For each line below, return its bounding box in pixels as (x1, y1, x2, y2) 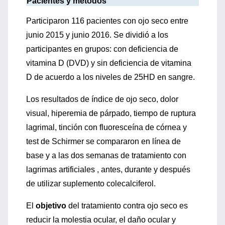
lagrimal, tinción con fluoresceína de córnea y (26, 123, 187, 132)
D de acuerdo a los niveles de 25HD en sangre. (26, 73, 195, 81)
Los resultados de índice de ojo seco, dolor (26, 95, 178, 103)
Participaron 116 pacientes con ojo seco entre (26, 17, 188, 25)
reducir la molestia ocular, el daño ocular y (26, 215, 176, 224)
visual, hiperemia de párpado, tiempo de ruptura (26, 109, 196, 118)
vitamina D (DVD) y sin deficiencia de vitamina (26, 59, 191, 67)
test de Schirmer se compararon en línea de (26, 137, 181, 146)
